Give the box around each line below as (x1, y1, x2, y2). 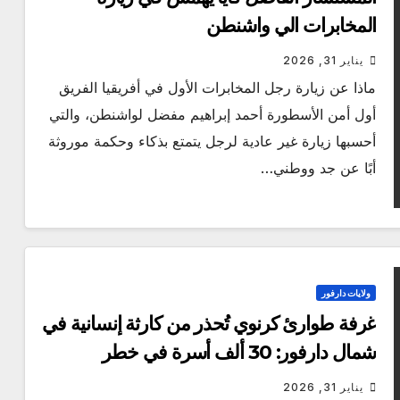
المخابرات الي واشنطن (206, 13, 377, 38)
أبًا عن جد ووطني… (261, 159, 377, 178)
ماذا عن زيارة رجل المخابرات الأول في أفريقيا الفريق (59, 79, 377, 97)
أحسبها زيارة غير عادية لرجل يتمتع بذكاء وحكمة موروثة (48, 132, 377, 151)
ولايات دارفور (321, 287, 371, 299)
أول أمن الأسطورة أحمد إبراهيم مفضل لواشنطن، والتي (49, 105, 377, 124)
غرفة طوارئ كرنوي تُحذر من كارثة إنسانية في (42, 312, 377, 337)
